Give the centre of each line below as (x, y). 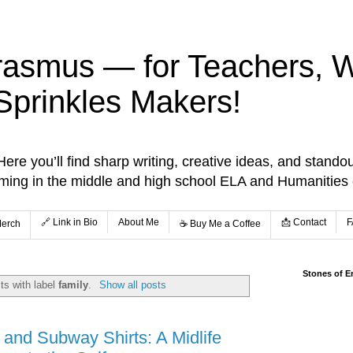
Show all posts (132, 285)
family (74, 285)
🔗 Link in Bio (69, 223)
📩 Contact (304, 223)
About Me (139, 223)
